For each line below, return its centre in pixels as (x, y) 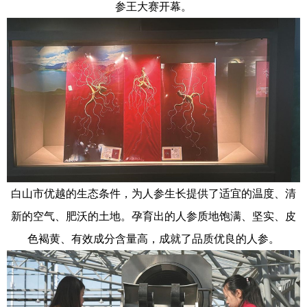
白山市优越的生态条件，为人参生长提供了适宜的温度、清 (153, 194)
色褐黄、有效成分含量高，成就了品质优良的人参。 (153, 239)
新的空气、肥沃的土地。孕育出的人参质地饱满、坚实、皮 (153, 217)
